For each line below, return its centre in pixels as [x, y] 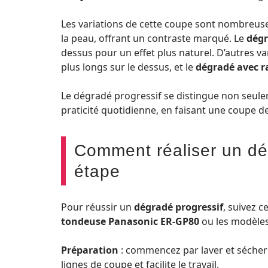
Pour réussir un [98, 207]
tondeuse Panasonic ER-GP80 [130, 221]
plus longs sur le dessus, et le [128, 67]
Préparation [90, 250]
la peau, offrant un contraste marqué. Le [154, 38]
